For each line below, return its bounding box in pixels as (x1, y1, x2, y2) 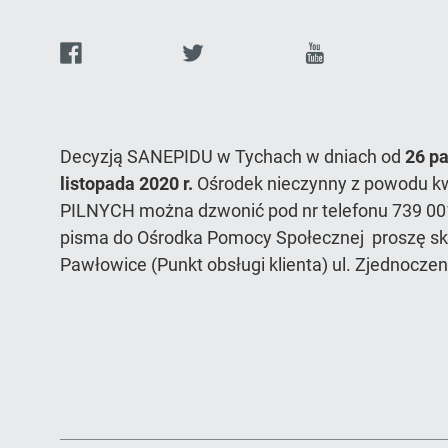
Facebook (81, 38, 178, 64)
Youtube (325, 38, 405, 64)
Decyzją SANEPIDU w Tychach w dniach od (60, 145, 405, 167)
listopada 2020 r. (60, 172, 193, 194)
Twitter (203, 38, 270, 64)
